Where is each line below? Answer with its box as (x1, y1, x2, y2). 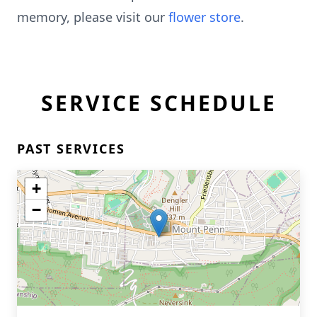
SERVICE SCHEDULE (40, 88, 277, 117)
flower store (168, 8, 241, 25)
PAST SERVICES (17, 140, 125, 157)
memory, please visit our (17, 8, 168, 25)
